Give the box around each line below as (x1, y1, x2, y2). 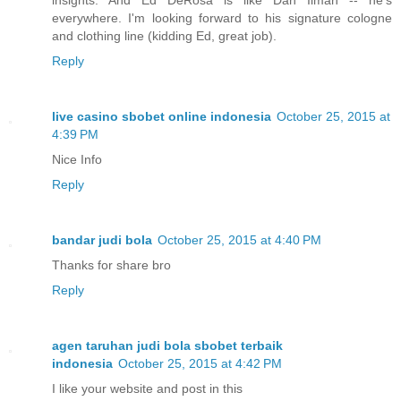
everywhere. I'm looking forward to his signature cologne (52, 11, 392, 26)
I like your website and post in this (52, 381, 243, 397)
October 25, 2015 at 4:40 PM (158, 233, 321, 248)
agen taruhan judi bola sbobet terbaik (52, 338, 283, 354)
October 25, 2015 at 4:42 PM (118, 356, 282, 371)
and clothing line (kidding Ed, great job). (52, 29, 277, 44)
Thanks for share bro (52, 258, 171, 273)
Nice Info (52, 152, 102, 167)
